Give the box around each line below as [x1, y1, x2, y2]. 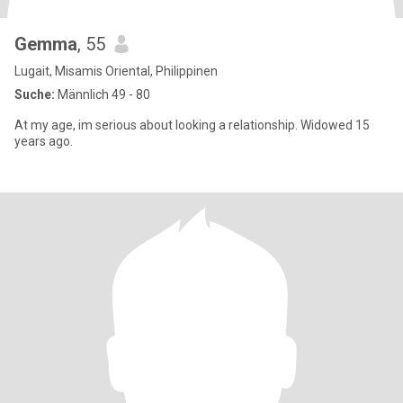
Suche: [14, 87, 55, 102]
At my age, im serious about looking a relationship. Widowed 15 [14, 118, 370, 132]
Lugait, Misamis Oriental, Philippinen [14, 64, 218, 78]
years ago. [14, 134, 73, 148]
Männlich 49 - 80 [55, 87, 150, 102]
